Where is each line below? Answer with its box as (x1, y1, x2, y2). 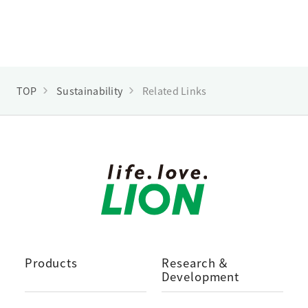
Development (162, 268, 240, 285)
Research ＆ (162, 254, 230, 272)
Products (24, 254, 78, 272)
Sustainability (56, 82, 123, 98)
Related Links (142, 82, 207, 98)
